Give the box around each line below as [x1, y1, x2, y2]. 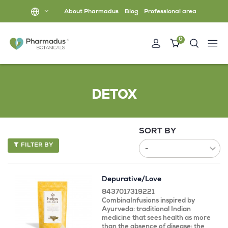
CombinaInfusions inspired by [102, 197, 195, 205]
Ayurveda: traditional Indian [102, 206, 191, 213]
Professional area [144, 9, 196, 15]
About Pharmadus [64, 9, 119, 15]
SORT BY [139, 127, 176, 136]
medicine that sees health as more [102, 215, 211, 222]
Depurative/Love [102, 176, 161, 183]
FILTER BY [21, 142, 53, 149]
